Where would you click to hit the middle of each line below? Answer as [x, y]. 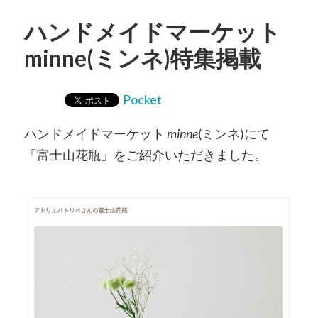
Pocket [142, 100]
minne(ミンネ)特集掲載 [142, 59]
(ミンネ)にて [234, 134]
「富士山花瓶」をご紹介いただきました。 [145, 155]
